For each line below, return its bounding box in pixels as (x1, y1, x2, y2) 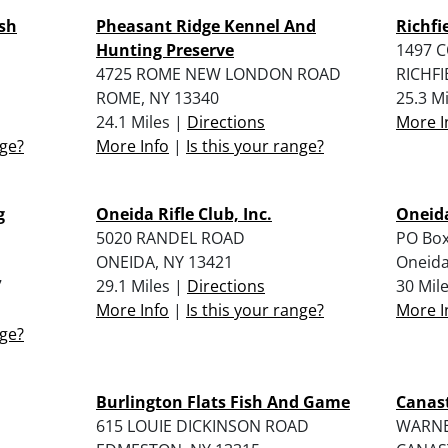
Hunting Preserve (96, 38, 234, 61)
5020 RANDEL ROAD (96, 226, 245, 249)
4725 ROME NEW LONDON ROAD (96, 62, 341, 85)
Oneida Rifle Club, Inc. (96, 202, 272, 225)
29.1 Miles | (96, 274, 187, 297)
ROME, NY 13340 (96, 86, 219, 109)
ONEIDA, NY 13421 (96, 250, 233, 273)
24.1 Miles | (96, 110, 187, 133)
